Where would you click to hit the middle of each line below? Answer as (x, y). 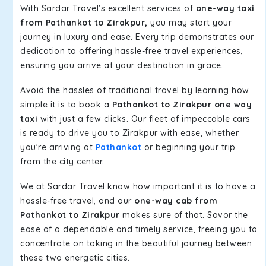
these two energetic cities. (75, 258)
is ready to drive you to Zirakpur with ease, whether (129, 133)
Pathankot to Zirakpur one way (182, 104)
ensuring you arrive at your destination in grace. (122, 65)
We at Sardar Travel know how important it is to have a (138, 186)
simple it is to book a (66, 104)
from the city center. (62, 161)
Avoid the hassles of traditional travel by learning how (135, 90)
